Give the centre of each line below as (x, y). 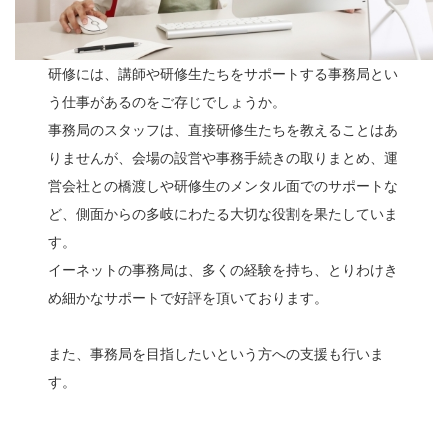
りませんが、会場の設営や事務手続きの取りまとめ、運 (223, 158)
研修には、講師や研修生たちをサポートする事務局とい (223, 74)
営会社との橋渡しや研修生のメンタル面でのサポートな (223, 186)
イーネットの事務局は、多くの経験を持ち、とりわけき (223, 270)
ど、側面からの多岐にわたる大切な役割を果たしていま (223, 214)
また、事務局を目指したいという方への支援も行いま (216, 354)
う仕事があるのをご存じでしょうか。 (167, 102)
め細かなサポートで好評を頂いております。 (188, 298)
